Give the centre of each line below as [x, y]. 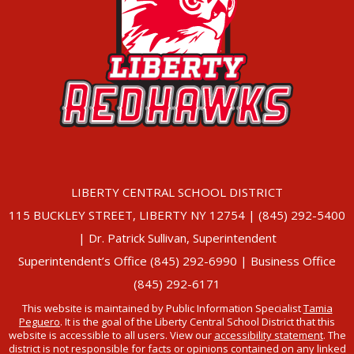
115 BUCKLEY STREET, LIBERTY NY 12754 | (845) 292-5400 [177, 215]
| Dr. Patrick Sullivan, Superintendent [177, 238]
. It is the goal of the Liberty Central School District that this [198, 322]
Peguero [40, 322]
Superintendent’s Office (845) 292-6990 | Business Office [177, 261]
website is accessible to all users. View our [111, 335]
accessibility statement [268, 335]
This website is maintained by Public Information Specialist [162, 309]
